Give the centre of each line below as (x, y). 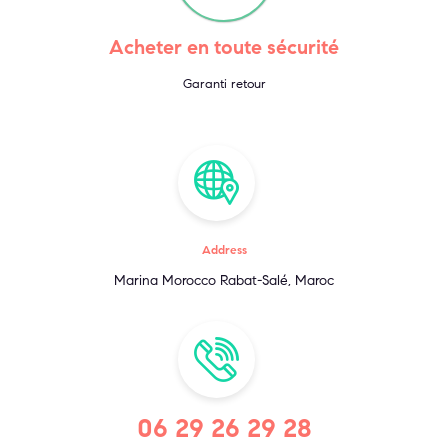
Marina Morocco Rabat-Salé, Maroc (224, 281)
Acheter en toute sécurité (224, 47)
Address (224, 250)
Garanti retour (224, 83)
